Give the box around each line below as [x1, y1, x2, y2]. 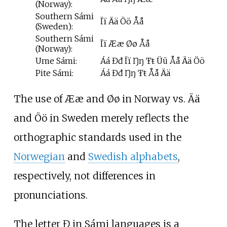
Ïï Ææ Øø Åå [100, 38, 149, 49]
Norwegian [13, 150, 65, 163]
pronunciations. [13, 188, 88, 201]
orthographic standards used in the [13, 131, 181, 143]
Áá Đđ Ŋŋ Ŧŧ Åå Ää [100, 67, 170, 78]
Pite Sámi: [35, 67, 73, 78]
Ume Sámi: [35, 55, 77, 66]
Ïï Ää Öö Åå [100, 16, 143, 26]
